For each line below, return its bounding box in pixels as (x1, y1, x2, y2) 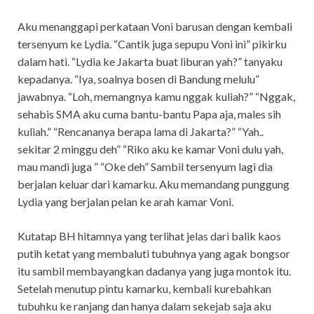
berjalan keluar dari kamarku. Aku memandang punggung (18, 177, 289, 191)
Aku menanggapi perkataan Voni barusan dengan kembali (18, 19, 292, 33)
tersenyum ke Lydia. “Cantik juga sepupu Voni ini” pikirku (18, 36, 287, 50)
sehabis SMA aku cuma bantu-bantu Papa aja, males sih (18, 107, 281, 121)
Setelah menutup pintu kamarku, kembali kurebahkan (18, 281, 271, 295)
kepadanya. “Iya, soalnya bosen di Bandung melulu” (18, 71, 259, 86)
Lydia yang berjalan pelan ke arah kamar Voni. (18, 194, 233, 208)
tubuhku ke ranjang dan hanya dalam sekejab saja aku (18, 299, 271, 313)
